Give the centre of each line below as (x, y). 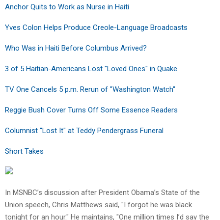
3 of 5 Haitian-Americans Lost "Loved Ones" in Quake (91, 69)
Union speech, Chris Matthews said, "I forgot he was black (98, 205)
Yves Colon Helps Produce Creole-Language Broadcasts (96, 27)
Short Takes (24, 151)
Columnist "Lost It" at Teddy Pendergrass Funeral (84, 130)
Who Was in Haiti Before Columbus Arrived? (76, 48)
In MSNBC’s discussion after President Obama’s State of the (102, 192)
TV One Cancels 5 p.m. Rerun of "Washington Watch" (90, 89)
